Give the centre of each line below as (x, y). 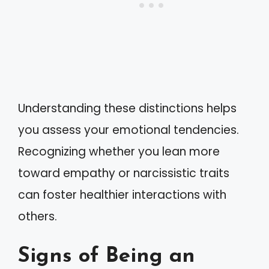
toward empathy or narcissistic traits (124, 173)
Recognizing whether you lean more (119, 151)
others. (38, 216)
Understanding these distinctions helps (127, 108)
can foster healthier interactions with (122, 195)
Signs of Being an (107, 257)
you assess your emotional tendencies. (128, 130)
